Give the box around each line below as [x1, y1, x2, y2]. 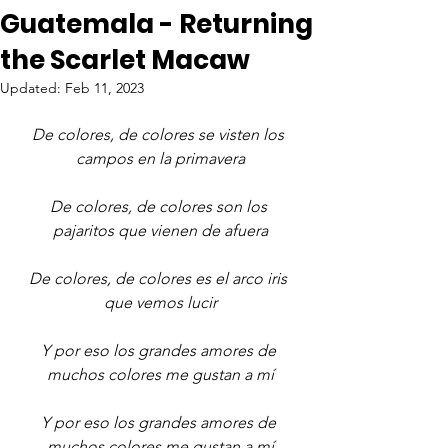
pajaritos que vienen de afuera [52, 221, 268, 240]
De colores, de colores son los [49, 197, 271, 216]
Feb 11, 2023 [65, 79, 144, 97]
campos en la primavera [75, 149, 245, 168]
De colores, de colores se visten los [32, 125, 288, 144]
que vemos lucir [103, 293, 217, 312]
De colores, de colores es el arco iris [29, 269, 291, 288]
